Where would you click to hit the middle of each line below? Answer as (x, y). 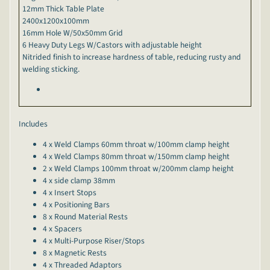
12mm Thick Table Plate (63, 9)
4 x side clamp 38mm (79, 181)
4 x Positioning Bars (76, 205)
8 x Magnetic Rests (74, 253)
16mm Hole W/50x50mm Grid (73, 33)
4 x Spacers (62, 229)
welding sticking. (52, 69)
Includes (33, 124)
